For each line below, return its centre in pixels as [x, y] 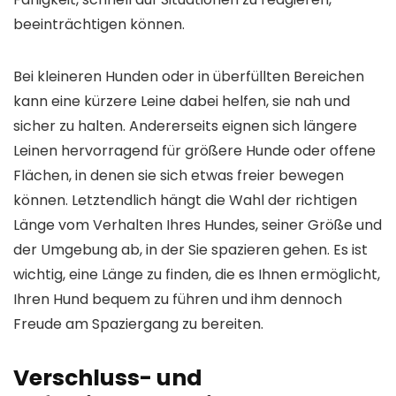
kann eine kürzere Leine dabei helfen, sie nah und [182, 101]
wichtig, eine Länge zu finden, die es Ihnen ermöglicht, [197, 274]
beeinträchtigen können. [99, 24]
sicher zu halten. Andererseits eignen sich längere [185, 126]
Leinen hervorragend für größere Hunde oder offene [194, 151]
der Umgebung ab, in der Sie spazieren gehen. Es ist [190, 250]
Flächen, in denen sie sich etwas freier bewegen [179, 175]
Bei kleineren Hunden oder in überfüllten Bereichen [189, 76]
